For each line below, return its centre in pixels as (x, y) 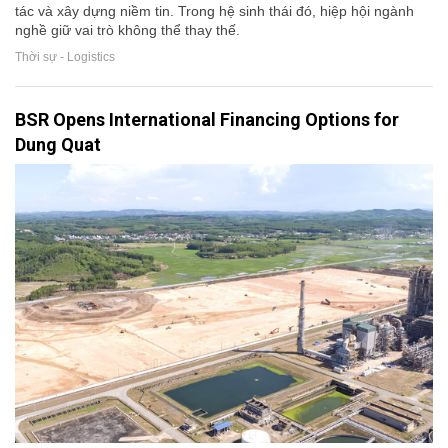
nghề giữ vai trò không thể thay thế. (127, 30)
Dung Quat (58, 145)
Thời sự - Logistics (65, 57)
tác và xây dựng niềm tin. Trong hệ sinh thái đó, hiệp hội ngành (214, 11)
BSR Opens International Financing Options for (207, 120)
